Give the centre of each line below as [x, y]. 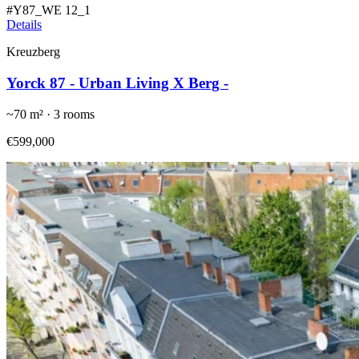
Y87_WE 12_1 [52, 10]
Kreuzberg [33, 52]
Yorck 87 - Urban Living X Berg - [117, 83]
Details [24, 25]
